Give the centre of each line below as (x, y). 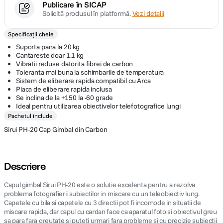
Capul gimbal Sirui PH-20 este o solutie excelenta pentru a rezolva (100, 185)
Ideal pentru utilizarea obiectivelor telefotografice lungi (98, 106)
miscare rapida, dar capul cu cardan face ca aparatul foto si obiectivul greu (111, 212)
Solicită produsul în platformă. (87, 13)
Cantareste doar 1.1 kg (50, 55)
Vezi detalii (148, 13)
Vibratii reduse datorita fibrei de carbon (75, 64)
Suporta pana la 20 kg (48, 47)
